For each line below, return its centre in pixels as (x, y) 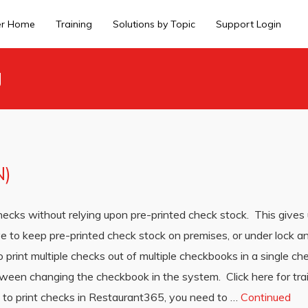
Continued (266, 297)
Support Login (249, 24)
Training (74, 24)
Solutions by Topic (154, 24)
